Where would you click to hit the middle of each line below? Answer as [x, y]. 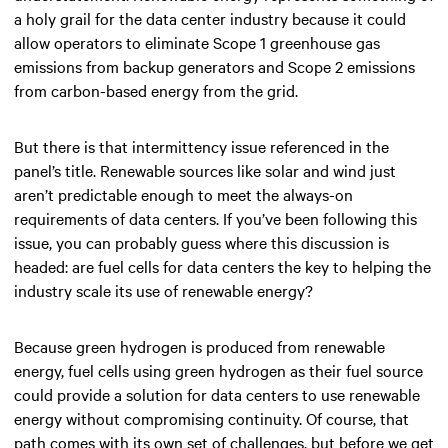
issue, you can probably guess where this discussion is [201, 241]
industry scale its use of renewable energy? [163, 289]
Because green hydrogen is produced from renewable [199, 345]
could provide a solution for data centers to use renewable [217, 393]
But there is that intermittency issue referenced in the [201, 145]
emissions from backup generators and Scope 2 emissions [214, 65]
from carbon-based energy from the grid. [156, 89]
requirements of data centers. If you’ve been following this [215, 217]
